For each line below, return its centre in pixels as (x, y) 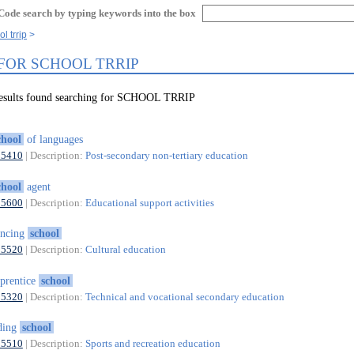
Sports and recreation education (153, 344)
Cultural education (125, 250)
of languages (53, 139)
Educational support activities (149, 202)
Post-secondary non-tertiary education (166, 156)
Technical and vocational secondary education (185, 296)
